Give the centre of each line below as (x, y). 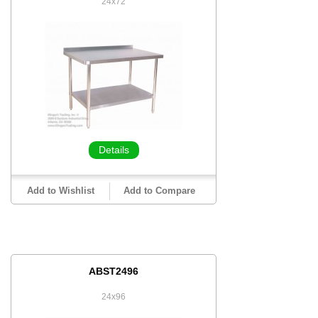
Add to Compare (159, 191)
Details (114, 150)
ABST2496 (114, 271)
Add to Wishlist (60, 191)
